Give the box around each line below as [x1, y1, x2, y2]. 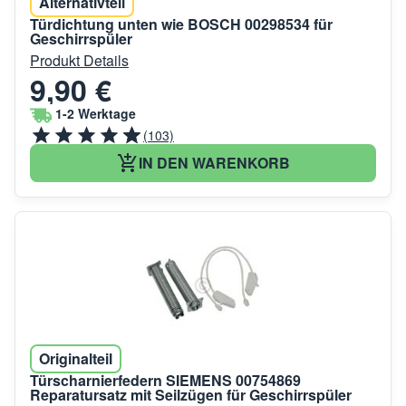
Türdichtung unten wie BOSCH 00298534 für [30, 14, 333, 35]
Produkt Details [30, 50, 129, 72]
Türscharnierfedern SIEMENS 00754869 [30, 370, 301, 391]
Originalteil [39, 348, 112, 370]
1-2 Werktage [55, 104, 136, 123]
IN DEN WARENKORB [138, 152, 290, 174]
